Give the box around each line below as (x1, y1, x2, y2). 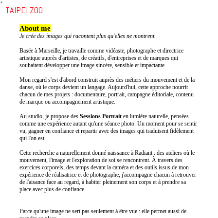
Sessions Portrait (80, 113, 122, 120)
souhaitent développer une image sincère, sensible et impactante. (19, 62, 166, 69)
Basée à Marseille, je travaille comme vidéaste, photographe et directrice (19, 47, 183, 54)
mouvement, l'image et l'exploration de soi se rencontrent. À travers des (19, 157, 182, 164)
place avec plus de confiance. (19, 186, 86, 193)
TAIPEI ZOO (5, 4, 43, 16)
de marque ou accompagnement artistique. (19, 98, 115, 106)
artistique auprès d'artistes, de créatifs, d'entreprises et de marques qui (19, 54, 178, 62)
